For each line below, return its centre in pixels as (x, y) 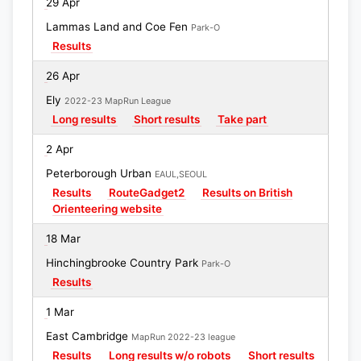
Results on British (247, 193)
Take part (242, 119)
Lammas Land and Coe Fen (118, 27)
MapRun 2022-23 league (183, 337)
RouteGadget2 (147, 193)
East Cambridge (89, 336)
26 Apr (63, 76)
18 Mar (63, 239)
